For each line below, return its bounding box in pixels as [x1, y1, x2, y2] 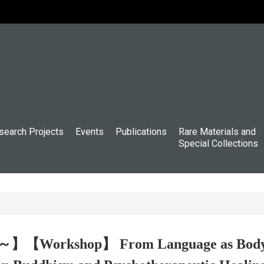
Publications [115, 126, 167, 137]
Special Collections [179, 138, 258, 149]
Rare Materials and [179, 126, 256, 137]
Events [75, 126, 104, 137]
